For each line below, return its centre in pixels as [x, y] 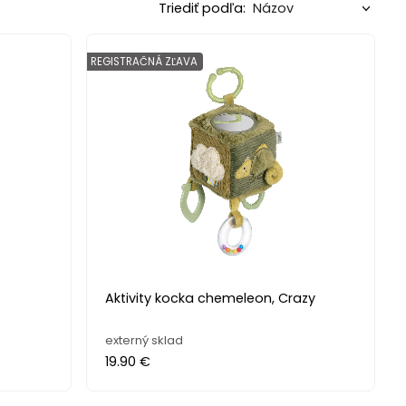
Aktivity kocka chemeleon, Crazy [211, 298]
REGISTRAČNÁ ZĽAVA [145, 61]
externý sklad [145, 340]
